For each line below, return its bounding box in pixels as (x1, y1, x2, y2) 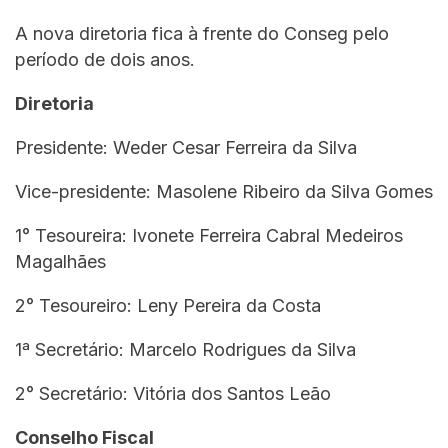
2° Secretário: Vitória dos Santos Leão (15, 383, 331, 405)
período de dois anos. (15, 49, 195, 71)
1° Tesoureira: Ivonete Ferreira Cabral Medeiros (15, 225, 403, 247)
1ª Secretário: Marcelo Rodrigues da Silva (15, 339, 356, 361)
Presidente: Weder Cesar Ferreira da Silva (15, 137, 357, 159)
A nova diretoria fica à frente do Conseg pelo (15, 23, 389, 45)
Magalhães (15, 251, 111, 273)
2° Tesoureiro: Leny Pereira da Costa (15, 295, 326, 317)
